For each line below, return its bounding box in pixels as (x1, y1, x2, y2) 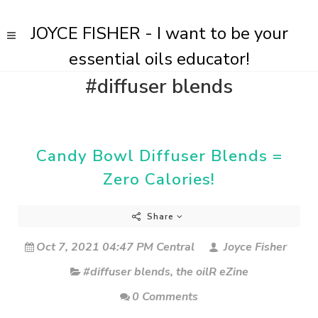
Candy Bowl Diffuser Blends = (35, 145, 283, 167)
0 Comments (132, 289, 198, 305)
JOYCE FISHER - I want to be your (30, 22, 288, 45)
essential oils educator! (68, 48, 250, 70)
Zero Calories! (103, 168, 215, 190)
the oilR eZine (175, 264, 248, 280)
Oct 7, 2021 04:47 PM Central (35, 239, 194, 255)
